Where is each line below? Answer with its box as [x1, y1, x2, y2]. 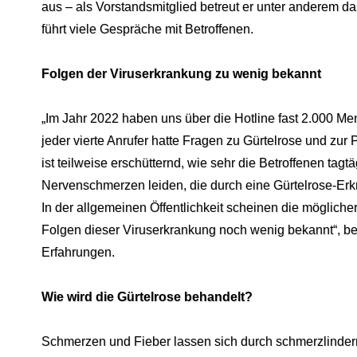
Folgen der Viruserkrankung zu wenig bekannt [41, 66, 321, 80]
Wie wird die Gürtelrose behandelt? [41, 289, 253, 304]
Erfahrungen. [41, 245, 115, 259]
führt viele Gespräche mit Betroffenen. [41, 22, 253, 36]
